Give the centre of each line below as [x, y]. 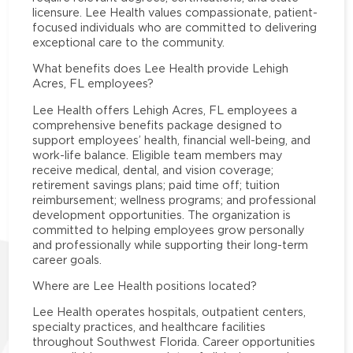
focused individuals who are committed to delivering [175, 28]
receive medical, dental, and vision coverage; [153, 169]
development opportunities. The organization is [162, 214]
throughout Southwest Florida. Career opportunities [174, 342]
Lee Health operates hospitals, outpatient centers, [169, 312]
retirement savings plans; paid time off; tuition [156, 184]
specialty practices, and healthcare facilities [149, 327]
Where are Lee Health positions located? [145, 285]
